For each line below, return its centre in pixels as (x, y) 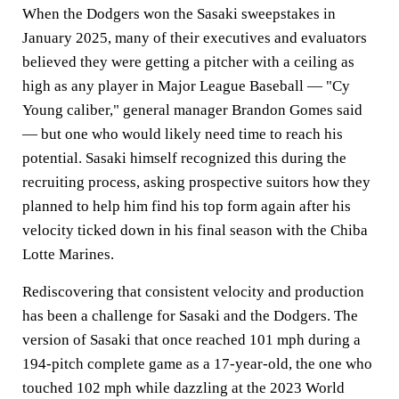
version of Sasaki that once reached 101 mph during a (191, 340)
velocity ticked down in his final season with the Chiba (195, 230)
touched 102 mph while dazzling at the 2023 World (183, 388)
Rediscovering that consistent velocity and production (193, 292)
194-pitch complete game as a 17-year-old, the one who (197, 364)
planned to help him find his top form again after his (187, 206)
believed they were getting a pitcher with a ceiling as (188, 62)
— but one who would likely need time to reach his (183, 134)
